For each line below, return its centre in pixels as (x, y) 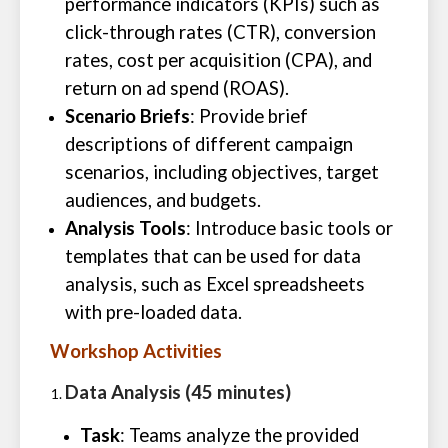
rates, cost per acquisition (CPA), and (218, 60)
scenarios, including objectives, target (222, 172)
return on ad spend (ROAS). (177, 88)
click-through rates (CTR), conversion (220, 32)
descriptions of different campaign (209, 144)
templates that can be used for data (213, 256)
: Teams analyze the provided (239, 435)
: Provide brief (249, 116)
